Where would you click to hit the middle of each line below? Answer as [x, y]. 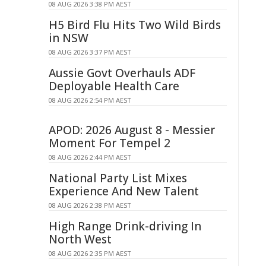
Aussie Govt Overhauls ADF [122, 73]
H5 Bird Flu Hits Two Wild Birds [135, 25]
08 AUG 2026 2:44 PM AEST [90, 157]
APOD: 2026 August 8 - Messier [132, 130]
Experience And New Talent [124, 191]
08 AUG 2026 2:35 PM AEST [90, 253]
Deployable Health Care [114, 86]
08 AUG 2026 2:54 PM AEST [90, 100]
